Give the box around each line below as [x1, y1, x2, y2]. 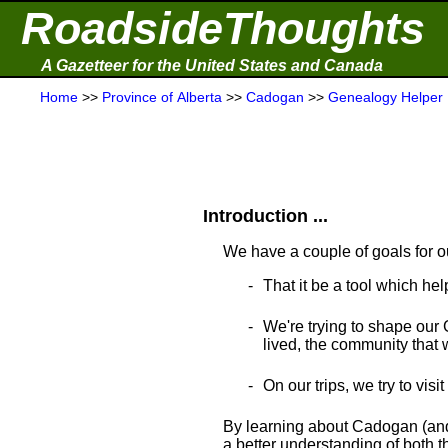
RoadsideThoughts [21, 3, 425, 54]
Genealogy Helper [328, 89, 443, 105]
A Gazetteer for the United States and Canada [41, 57, 383, 74]
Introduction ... [203, 206, 328, 226]
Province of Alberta [102, 89, 222, 105]
